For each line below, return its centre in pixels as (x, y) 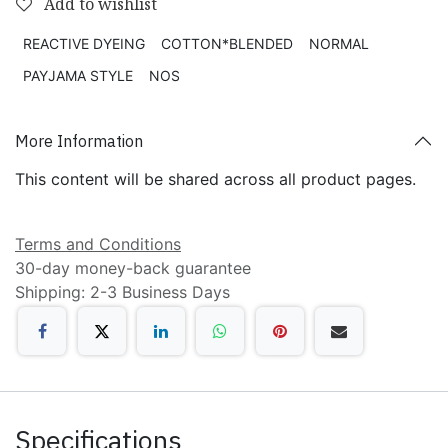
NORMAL (339, 44)
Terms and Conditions (98, 244)
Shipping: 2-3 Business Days (122, 292)
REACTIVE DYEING (84, 44)
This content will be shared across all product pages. (215, 179)
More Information (79, 140)
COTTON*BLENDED (227, 44)
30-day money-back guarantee (133, 268)
